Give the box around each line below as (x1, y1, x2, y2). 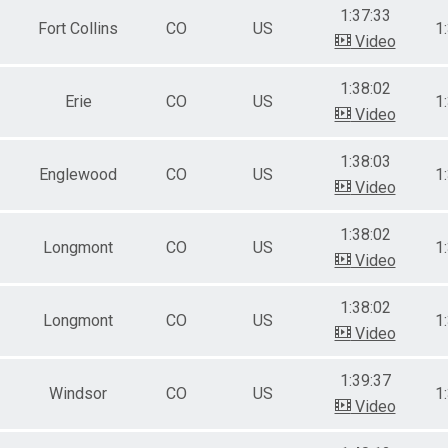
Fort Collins (38, 18, 118, 38)
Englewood (39, 164, 117, 184)
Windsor (49, 383, 107, 403)
